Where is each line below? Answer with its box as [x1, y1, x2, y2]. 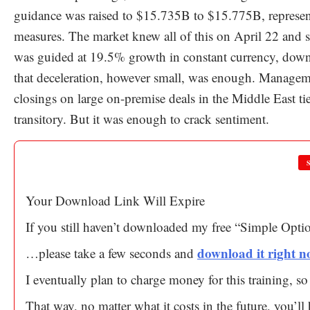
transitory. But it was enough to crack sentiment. [14, 110, 269, 128]
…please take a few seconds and [26, 244, 197, 262]
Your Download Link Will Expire [26, 191, 205, 209]
